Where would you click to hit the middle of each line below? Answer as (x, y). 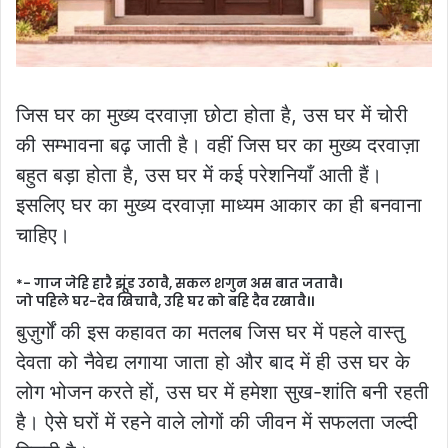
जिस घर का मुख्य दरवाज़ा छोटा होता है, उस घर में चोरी (212, 114)
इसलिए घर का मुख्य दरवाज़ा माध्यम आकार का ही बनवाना (219, 204)
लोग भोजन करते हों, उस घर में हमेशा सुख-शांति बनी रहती (222, 392)
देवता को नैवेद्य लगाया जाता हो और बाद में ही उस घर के (213, 362)
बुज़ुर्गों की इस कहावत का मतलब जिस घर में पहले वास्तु (210, 332)
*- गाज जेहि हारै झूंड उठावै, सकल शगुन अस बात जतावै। (179, 283)
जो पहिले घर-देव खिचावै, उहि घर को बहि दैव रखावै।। (165, 301)
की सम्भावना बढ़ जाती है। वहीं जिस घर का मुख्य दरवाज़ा (218, 144)
